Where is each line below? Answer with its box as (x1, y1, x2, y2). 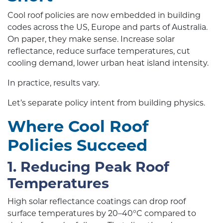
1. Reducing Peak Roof (7, 158, 169, 175)
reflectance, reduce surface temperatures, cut (7, 46, 190, 56)
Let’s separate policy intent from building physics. (7, 98, 205, 108)
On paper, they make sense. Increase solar (7, 34, 175, 44)
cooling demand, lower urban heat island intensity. (7, 58, 209, 68)
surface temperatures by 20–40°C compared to (7, 209, 196, 218)
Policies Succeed (7, 135, 147, 155)
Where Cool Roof (7, 116, 148, 136)
